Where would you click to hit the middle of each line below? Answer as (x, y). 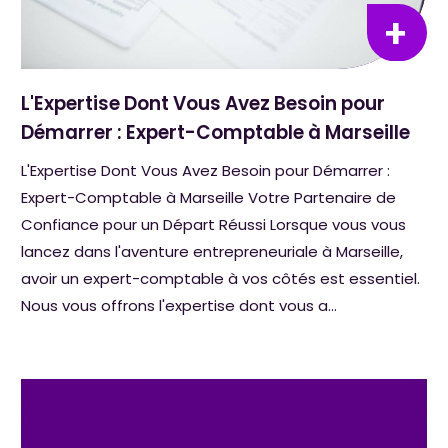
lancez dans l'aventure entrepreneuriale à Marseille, (212, 251)
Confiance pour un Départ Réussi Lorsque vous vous (214, 224)
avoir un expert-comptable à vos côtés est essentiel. (221, 278)
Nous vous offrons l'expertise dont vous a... (179, 305)
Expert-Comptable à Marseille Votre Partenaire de (209, 197)
